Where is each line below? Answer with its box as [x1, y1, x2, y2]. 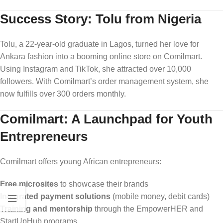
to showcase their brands [58, 179, 148, 188]
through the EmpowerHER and [93, 204, 203, 213]
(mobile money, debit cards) [111, 192, 210, 201]
